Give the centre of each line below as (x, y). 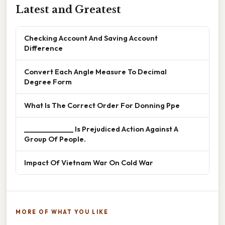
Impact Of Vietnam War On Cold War (89, 162)
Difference (43, 48)
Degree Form (48, 81)
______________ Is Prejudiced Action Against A (101, 129)
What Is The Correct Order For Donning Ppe (102, 105)
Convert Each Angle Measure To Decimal (95, 71)
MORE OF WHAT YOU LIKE (62, 212)
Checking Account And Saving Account (91, 38)
